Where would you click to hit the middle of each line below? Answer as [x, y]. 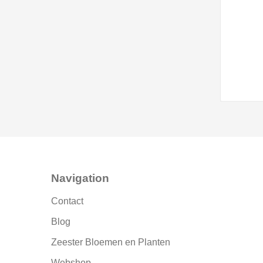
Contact [67, 201]
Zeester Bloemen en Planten [111, 242]
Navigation [80, 178]
